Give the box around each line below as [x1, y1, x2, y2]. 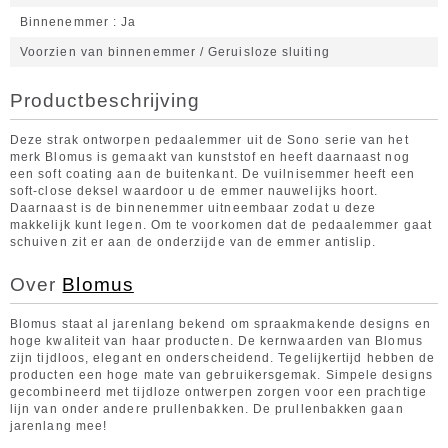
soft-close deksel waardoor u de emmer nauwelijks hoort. [10, 184, 379, 198]
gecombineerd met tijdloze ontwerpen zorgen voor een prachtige [10, 385, 427, 399]
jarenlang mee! [10, 419, 108, 433]
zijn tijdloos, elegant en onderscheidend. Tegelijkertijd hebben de [10, 351, 436, 365]
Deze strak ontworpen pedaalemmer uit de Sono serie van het [10, 133, 409, 147]
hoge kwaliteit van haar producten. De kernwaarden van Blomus [10, 334, 423, 348]
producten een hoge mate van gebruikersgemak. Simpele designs [10, 368, 433, 382]
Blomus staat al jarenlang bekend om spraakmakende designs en [10, 317, 431, 331]
